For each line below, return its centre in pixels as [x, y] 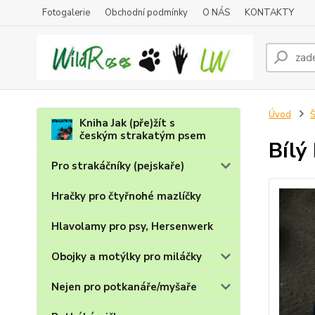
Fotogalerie [66, 13]
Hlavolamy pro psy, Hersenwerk [132, 226]
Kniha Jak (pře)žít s [127, 123]
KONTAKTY [269, 13]
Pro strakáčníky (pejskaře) [118, 166]
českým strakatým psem [143, 136]
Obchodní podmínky [146, 13]
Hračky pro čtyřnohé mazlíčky [126, 196]
